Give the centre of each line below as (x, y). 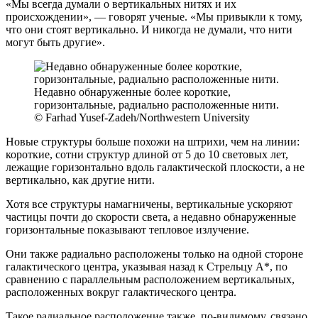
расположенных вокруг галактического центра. (121, 292)
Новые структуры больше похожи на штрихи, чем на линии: (153, 141)
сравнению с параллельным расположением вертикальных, (150, 279)
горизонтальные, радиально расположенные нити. (157, 104)
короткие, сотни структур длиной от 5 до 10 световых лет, (147, 154)
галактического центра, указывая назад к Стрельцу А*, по (147, 266)
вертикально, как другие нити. (80, 180)
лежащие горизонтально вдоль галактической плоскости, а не (155, 167)
